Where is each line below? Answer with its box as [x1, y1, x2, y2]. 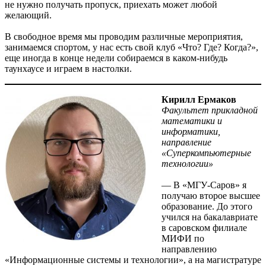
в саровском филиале [161, 223, 247, 233]
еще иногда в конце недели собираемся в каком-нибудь [5, 53, 227, 64]
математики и [161, 116, 222, 126]
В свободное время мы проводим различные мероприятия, [5, 31, 243, 42]
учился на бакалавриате [161, 212, 258, 223]
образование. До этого [161, 201, 252, 212]
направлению [161, 244, 217, 255]
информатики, [161, 126, 220, 137]
